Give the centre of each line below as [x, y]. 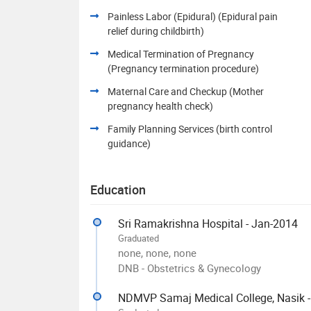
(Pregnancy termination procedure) [183, 68]
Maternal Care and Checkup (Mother [186, 91]
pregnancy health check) [160, 106]
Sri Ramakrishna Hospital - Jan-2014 [208, 224]
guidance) [129, 143]
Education [118, 190]
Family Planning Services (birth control [190, 129]
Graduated [138, 238]
